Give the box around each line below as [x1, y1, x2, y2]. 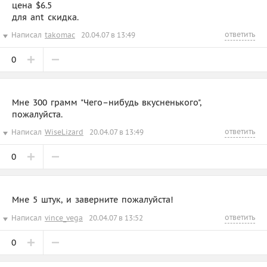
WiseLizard [45, 127, 83, 136]
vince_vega [45, 213, 83, 222]
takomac [45, 30, 75, 39]
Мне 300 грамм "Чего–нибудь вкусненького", [12, 97, 201, 108]
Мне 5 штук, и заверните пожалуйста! [12, 194, 173, 205]
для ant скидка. [12, 11, 79, 23]
